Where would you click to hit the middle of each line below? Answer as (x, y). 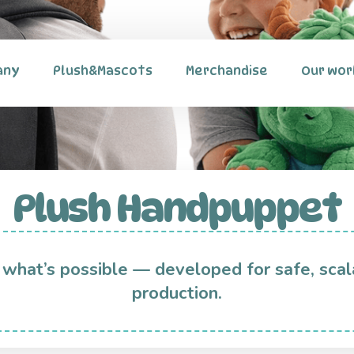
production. (177, 293)
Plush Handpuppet (177, 208)
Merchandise (227, 71)
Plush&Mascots (103, 71)
